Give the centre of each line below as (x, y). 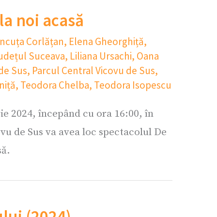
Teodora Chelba (55, 85)
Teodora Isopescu (133, 85)
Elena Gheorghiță (106, 41)
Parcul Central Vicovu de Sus (93, 70)
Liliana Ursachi (101, 56)
